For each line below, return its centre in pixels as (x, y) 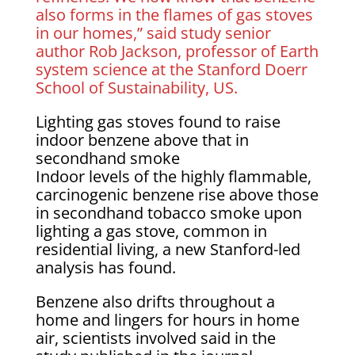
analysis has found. (105, 267)
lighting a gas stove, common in (151, 231)
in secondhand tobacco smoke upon (168, 213)
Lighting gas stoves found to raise (158, 122)
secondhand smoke (107, 158)
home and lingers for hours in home (167, 320)
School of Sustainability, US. (136, 88)
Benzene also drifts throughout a (155, 302)
